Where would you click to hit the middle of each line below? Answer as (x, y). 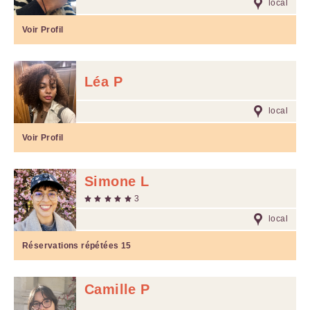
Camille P (117, 289)
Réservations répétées (72, 246)
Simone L (117, 181)
